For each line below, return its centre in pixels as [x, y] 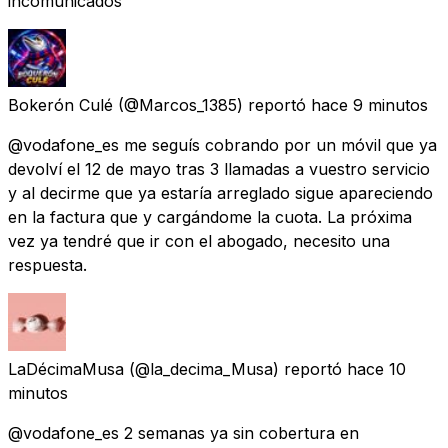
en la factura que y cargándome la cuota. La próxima [210, 216]
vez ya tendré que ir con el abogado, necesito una [199, 240]
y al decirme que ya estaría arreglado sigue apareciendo [220, 192]
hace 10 [376, 368]
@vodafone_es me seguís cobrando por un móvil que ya [222, 144]
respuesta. [47, 264]
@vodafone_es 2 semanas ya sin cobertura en [183, 432]
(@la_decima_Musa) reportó [235, 368]
